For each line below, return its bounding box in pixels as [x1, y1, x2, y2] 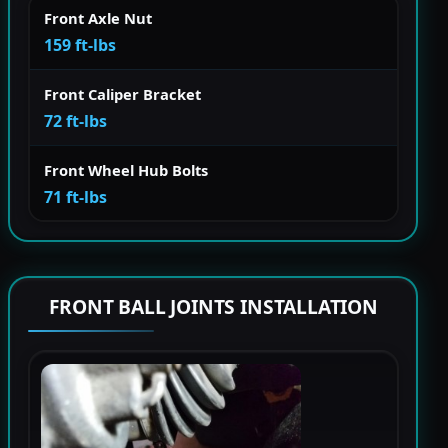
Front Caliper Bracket [44, 83, 201, 104]
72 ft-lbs [44, 109, 107, 132]
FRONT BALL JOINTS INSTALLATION [48, 293, 378, 321]
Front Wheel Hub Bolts [44, 159, 208, 180]
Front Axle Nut [44, 7, 152, 28]
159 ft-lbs [44, 33, 116, 56]
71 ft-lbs [44, 185, 107, 208]
